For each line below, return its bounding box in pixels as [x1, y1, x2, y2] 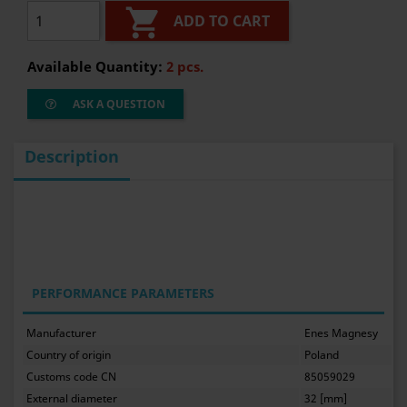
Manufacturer [26, 325, 97, 342]
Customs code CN [26, 368, 117, 384]
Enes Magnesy [304, 325, 379, 342]
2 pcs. [166, 57, 203, 75]
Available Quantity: [27, 57, 166, 75]
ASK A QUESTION [70, 96, 165, 112]
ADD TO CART [174, 11, 271, 32]
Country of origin [26, 347, 112, 363]
